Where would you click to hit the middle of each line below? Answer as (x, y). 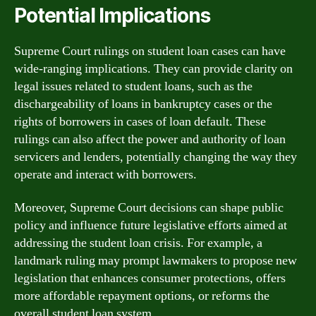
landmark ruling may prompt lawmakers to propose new (156, 261)
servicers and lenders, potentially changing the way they (156, 157)
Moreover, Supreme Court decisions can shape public (149, 208)
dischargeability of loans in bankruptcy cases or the (143, 104)
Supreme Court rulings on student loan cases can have (150, 51)
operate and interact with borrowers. (105, 174)
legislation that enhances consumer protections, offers (150, 278)
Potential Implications (112, 15)
